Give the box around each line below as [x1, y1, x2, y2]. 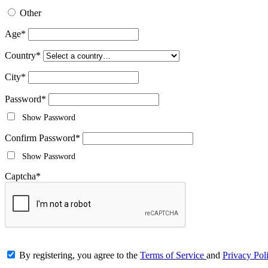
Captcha [5, 171, 36, 182]
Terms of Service [140, 250, 206, 261]
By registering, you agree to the [19, 250, 140, 261]
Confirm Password [5, 133, 75, 144]
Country [5, 50, 36, 61]
